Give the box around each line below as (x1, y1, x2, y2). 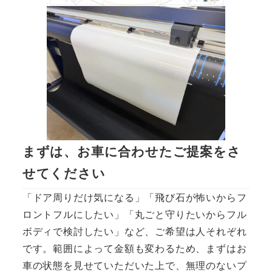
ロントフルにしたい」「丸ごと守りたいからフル (22, 207, 247, 222)
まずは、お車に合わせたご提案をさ (22, 142, 241, 160)
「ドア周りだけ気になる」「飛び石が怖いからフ (22, 190, 247, 205)
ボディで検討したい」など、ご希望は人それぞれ (22, 224, 247, 239)
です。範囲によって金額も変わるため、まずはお (22, 241, 247, 256)
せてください (22, 164, 106, 182)
